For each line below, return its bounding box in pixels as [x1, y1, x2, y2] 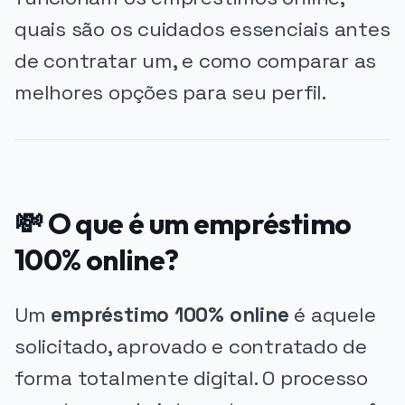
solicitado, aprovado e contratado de [14, 333, 367, 360]
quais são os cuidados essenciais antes [14, 16, 391, 43]
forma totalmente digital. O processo [14, 364, 368, 391]
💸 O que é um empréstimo [14, 204, 352, 241]
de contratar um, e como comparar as [14, 48, 377, 75]
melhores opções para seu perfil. [14, 80, 326, 107]
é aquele [288, 301, 376, 328]
